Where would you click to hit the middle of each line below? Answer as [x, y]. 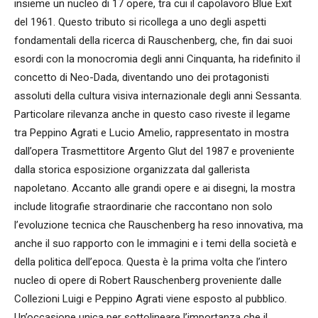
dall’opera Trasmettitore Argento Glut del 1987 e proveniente [154, 151]
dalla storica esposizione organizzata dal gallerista [132, 169]
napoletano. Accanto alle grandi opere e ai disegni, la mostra [155, 188]
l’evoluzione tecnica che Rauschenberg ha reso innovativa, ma [159, 225]
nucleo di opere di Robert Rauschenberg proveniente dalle [148, 280]
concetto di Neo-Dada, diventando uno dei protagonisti [142, 77]
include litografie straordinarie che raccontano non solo [143, 206]
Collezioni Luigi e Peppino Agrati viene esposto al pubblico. [150, 298]
